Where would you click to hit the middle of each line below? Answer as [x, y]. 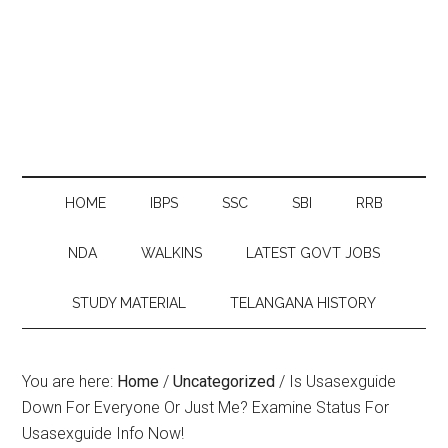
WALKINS [171, 253]
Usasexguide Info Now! [103, 433]
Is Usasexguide [341, 381]
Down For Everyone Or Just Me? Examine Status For [206, 407]
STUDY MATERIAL [129, 303]
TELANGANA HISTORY [303, 303]
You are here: [70, 381]
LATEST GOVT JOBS [313, 253]
